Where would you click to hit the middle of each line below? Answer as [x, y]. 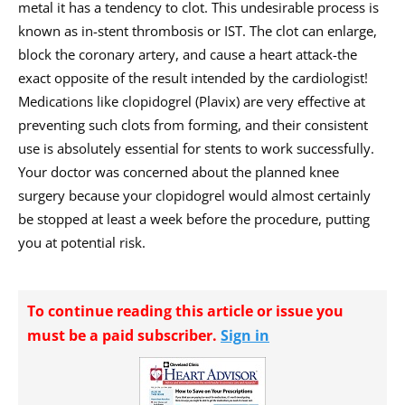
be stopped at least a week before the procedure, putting [194, 219]
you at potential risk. [82, 242]
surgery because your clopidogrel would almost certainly [194, 195]
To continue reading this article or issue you [185, 311]
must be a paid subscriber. [124, 335]
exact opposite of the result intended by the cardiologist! [193, 78]
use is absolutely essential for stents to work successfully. [196, 148]
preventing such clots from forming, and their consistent [193, 125]
